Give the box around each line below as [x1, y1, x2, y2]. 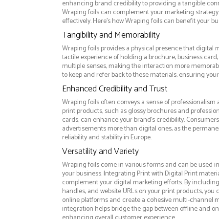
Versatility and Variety [62, 144, 139, 159]
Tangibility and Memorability [62, 28, 160, 43]
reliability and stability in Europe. [62, 132, 152, 144]
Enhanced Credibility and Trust [62, 82, 168, 97]
